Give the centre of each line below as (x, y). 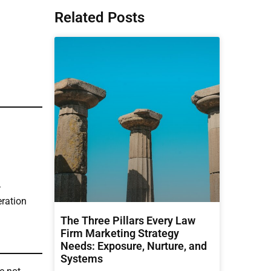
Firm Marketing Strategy (120, 233)
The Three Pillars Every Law (128, 220)
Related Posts (100, 18)
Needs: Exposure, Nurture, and (134, 246)
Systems (82, 258)
